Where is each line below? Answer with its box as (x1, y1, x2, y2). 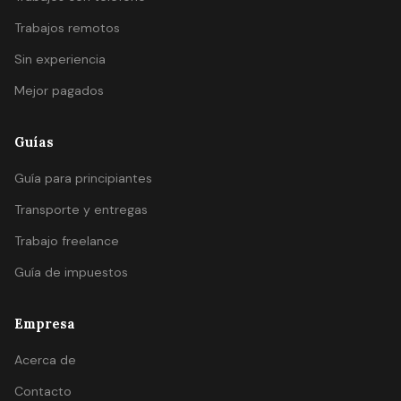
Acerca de (14, 352, 76, 368)
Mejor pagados (14, 82, 104, 98)
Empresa (14, 315, 75, 332)
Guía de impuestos (14, 264, 128, 280)
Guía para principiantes (14, 170, 152, 186)
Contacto (14, 383, 72, 399)
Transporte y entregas (14, 201, 148, 218)
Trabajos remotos (14, 20, 120, 36)
